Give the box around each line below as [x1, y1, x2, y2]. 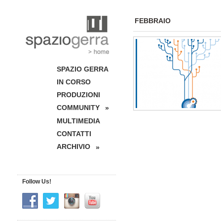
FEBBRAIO [135, 17, 171, 25]
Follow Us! [22, 178, 51, 185]
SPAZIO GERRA [57, 65, 109, 73]
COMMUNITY [57, 104, 100, 111]
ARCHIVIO [57, 143, 90, 151]
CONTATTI [57, 130, 91, 138]
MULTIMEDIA [57, 117, 100, 125]
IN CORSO [57, 78, 91, 86]
